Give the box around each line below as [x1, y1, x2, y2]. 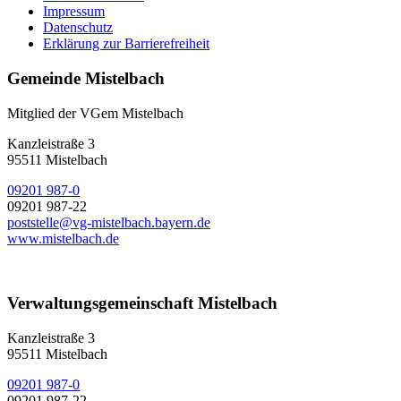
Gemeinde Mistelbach [7, 68, 165, 88]
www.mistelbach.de [7, 230, 119, 246]
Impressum [43, 4, 105, 20]
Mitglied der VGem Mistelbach [7, 105, 183, 121]
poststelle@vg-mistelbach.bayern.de [7, 214, 210, 230]
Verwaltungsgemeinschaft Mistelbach [7, 294, 277, 313]
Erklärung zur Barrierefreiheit [43, 36, 209, 52]
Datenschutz [43, 20, 113, 36]
